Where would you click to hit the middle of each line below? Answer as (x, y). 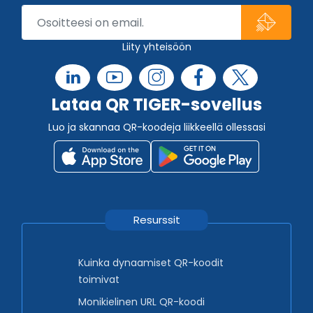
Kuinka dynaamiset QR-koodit (151, 263)
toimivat (99, 280)
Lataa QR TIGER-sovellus (156, 105)
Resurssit (156, 220)
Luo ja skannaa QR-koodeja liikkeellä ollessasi (156, 128)
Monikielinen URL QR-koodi (141, 302)
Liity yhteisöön (156, 47)
